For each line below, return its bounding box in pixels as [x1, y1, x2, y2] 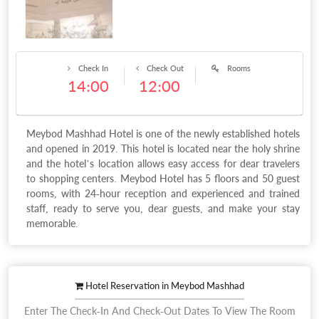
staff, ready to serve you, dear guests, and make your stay [26, 202, 300, 214]
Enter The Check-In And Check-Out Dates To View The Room [23, 305, 296, 317]
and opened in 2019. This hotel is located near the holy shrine [26, 142, 300, 155]
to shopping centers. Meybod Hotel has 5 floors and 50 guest [26, 172, 300, 184]
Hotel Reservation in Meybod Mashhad [83, 280, 244, 291]
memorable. [26, 217, 78, 229]
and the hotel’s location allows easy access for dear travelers [26, 157, 300, 169]
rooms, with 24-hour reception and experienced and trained [26, 187, 300, 199]
